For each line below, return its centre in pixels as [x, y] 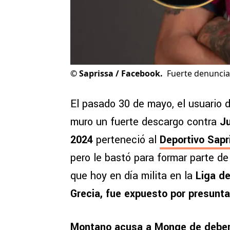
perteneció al [126, 140]
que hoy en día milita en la [133, 176]
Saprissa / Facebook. [121, 74]
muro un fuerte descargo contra [145, 122]
